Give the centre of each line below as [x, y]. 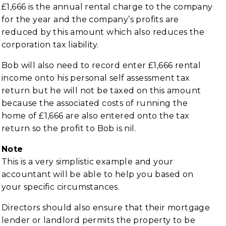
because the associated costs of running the [95, 103]
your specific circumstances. [61, 187]
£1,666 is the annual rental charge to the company [107, 7]
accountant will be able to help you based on [98, 174]
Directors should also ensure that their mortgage [106, 208]
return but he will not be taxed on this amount [101, 91]
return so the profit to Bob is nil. [69, 128]
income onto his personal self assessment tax [96, 78]
